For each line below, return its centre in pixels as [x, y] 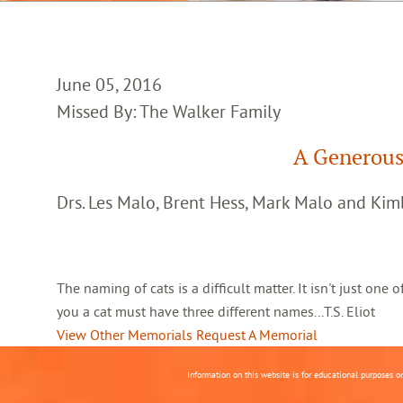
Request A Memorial [257, 335]
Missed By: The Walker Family [169, 111]
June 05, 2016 [109, 84]
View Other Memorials [125, 335]
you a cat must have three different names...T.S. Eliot [216, 311]
